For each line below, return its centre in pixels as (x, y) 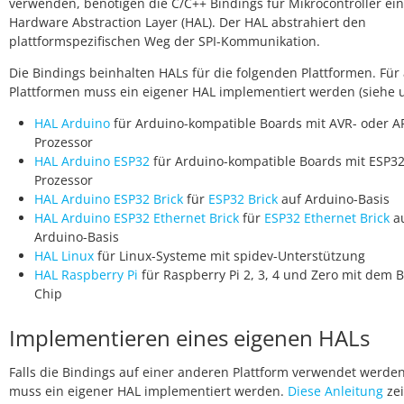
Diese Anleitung (335, 391)
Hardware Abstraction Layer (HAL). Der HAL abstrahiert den (188, 22)
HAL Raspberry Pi (86, 275)
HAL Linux (64, 256)
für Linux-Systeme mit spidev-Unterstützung (230, 256)
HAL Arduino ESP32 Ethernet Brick (137, 218)
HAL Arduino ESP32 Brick (109, 199)
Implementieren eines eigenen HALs (189, 338)
